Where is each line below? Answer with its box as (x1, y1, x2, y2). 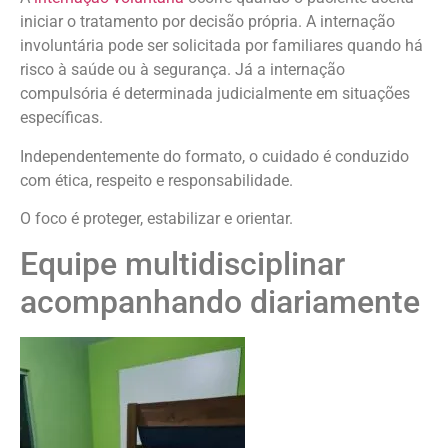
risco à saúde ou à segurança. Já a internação (20, 60, 345, 80)
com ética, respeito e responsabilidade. (20, 170, 293, 190)
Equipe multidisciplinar (20, 245, 345, 284)
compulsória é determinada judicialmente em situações (20, 84, 410, 104)
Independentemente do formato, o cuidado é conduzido (20, 146, 409, 166)
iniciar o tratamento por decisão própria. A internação (20, 12, 395, 32)
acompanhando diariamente (20, 283, 420, 322)
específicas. (20, 108, 103, 128)
